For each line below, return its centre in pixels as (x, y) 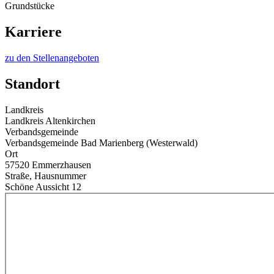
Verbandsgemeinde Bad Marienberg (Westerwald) (101, 143)
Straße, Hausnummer (46, 176)
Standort (32, 84)
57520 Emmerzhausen (48, 165)
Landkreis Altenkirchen (50, 121)
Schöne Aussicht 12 (43, 187)
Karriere (33, 32)
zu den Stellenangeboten (52, 58)
